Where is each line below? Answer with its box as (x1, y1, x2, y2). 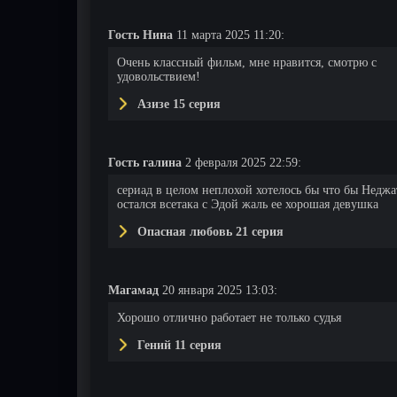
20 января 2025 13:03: (159, 284, 277, 297)
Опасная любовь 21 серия (134, 225, 284, 238)
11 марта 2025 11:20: (173, 28, 284, 42)
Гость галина (108, 156, 182, 169)
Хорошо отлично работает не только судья (117, 311, 341, 324)
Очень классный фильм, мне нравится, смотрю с (117, 56, 377, 69)
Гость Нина (108, 28, 173, 42)
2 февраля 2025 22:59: (182, 156, 301, 169)
